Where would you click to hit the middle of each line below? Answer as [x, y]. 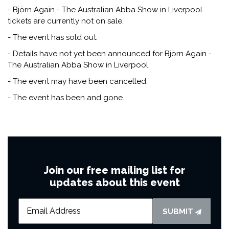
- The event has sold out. [53, 37]
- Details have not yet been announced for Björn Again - [110, 53]
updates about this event [114, 182]
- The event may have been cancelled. [78, 81]
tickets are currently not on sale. [66, 21]
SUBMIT [179, 211]
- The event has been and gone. [66, 97]
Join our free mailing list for [114, 170]
